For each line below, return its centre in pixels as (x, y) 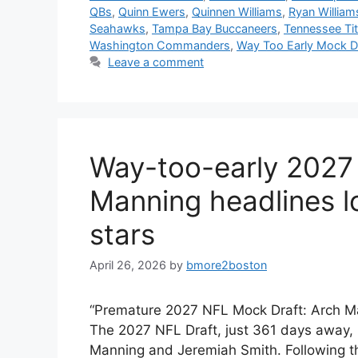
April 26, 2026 (128, 265)
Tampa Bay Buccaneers (215, 29)
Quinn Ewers (152, 12)
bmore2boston (227, 265)
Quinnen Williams (237, 12)
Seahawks (117, 29)
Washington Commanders (160, 46)
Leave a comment (156, 62)
